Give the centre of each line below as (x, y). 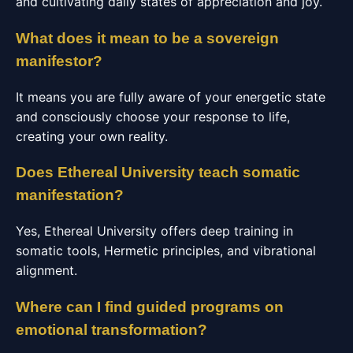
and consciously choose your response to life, (153, 116)
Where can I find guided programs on (150, 307)
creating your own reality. (92, 136)
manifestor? (59, 61)
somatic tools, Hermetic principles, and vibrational (166, 251)
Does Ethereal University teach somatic (158, 173)
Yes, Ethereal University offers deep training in (154, 231)
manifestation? (70, 195)
